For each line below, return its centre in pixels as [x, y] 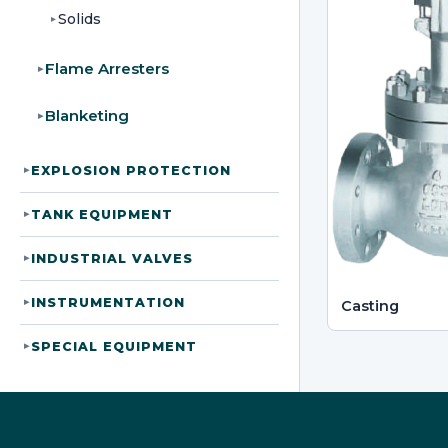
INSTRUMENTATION [108, 302]
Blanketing [86, 115]
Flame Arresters [106, 69]
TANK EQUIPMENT [102, 214]
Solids [80, 19]
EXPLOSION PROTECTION [131, 170]
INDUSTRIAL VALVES [112, 258]
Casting [370, 306]
